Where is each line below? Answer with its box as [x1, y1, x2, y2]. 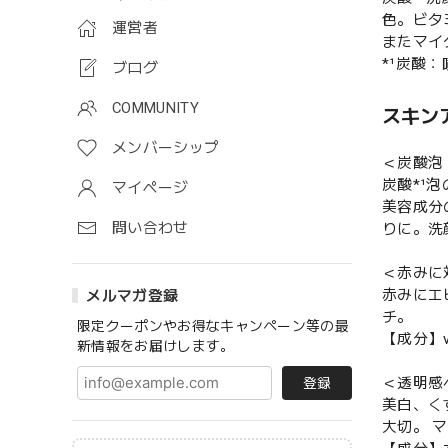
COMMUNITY [112, 99, 199, 117]
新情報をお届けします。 [77, 338, 235, 354]
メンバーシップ [112, 139, 220, 157]
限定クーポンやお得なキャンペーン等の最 [77, 318, 350, 334]
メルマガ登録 [86, 287, 179, 305]
